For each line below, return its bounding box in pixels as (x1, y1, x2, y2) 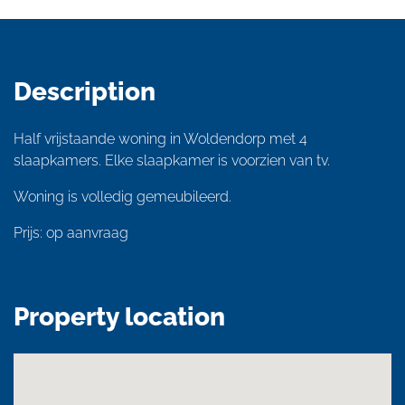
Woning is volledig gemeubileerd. (14, 187, 235, 205)
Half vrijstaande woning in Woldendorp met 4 (14, 129, 307, 147)
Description (14, 76, 155, 107)
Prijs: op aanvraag (14, 223, 128, 241)
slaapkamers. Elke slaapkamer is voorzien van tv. (14, 151, 330, 169)
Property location (14, 301, 225, 332)
